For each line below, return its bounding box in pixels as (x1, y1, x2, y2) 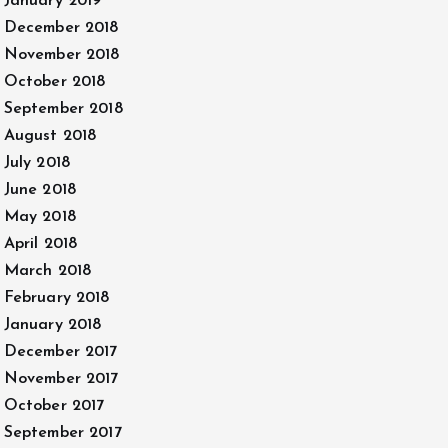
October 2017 (3, 398, 105, 414)
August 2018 (3, 128, 97, 144)
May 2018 (3, 209, 76, 225)
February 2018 (3, 290, 110, 306)
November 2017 (3, 371, 119, 387)
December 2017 (3, 344, 118, 360)
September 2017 (3, 425, 122, 441)
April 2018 (3, 236, 78, 252)
